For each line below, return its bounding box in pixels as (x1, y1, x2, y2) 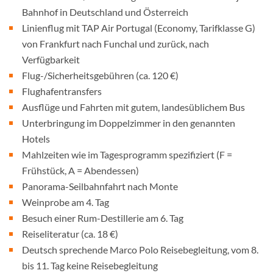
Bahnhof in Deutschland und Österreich (22, 6, 188, 18)
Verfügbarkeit (22, 54, 80, 65)
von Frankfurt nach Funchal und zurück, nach (22, 38, 209, 49)
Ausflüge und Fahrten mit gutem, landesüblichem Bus (22, 101, 245, 113)
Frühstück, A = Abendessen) (22, 165, 139, 176)
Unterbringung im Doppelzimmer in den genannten (22, 117, 235, 129)
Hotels (22, 133, 50, 144)
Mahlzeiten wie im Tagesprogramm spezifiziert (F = (22, 149, 232, 160)
